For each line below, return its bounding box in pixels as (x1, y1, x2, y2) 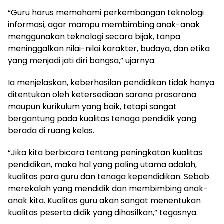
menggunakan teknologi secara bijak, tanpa (8, 31, 180, 42)
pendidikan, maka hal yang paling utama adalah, (8, 159, 197, 170)
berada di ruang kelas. (8, 125, 94, 136)
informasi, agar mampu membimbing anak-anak (8, 19, 200, 30)
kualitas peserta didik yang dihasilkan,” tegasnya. (8, 207, 198, 218)
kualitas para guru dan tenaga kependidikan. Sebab (8, 171, 209, 182)
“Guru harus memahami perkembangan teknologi (8, 7, 204, 18)
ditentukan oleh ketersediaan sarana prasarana (8, 89, 196, 100)
